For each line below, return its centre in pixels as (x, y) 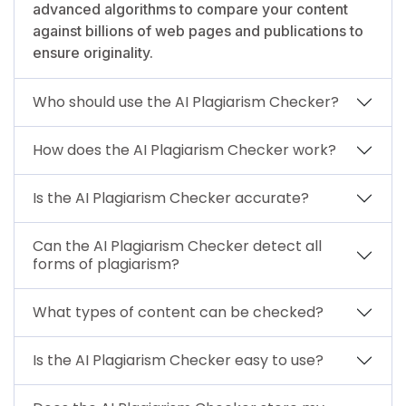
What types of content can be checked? (178, 312)
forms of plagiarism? (106, 264)
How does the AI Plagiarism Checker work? (184, 150)
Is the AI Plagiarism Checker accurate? (171, 198)
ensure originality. (93, 52)
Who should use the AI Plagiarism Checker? (186, 101)
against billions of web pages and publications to (198, 30)
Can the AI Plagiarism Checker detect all (177, 246)
